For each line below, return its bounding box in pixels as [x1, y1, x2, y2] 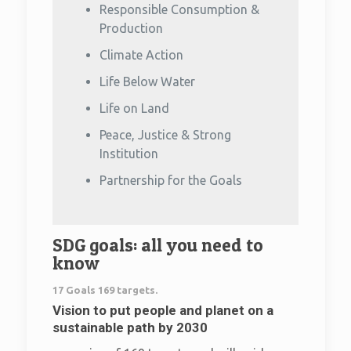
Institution [100, 147, 158, 161]
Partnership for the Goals [100, 173, 242, 187]
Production [100, 21, 163, 35]
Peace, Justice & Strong [100, 128, 231, 142]
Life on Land [100, 101, 169, 115]
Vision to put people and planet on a [52, 302, 273, 318]
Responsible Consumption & [100, 2, 259, 16]
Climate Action [100, 48, 183, 62]
